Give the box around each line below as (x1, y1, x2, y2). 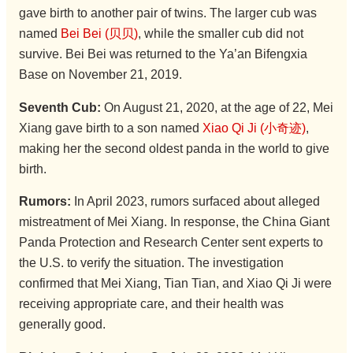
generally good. (18, 318, 106, 332)
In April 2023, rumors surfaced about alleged (73, 195, 320, 209)
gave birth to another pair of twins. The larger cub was (18, 6, 317, 20)
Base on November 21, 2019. (18, 68, 182, 82)
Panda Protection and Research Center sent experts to (18, 236, 323, 250)
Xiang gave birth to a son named (18, 121, 203, 135)
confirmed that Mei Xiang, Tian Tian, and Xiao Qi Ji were (18, 277, 332, 291)
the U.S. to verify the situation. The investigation (18, 256, 284, 270)
